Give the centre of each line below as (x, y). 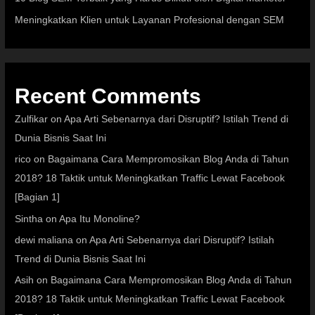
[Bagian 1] (38, 198)
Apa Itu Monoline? (100, 219)
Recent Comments (108, 96)
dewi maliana (44, 240)
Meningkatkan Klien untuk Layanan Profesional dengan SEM (150, 20)
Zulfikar (32, 119)
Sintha (29, 219)
